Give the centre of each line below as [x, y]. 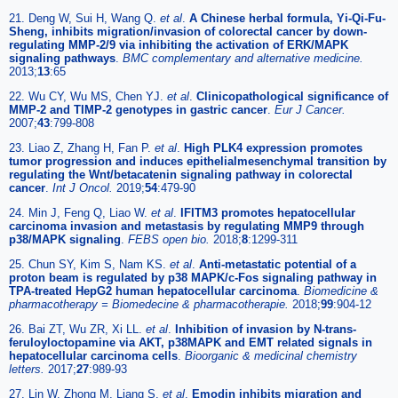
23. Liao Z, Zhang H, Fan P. [82, 147]
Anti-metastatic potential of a [278, 264]
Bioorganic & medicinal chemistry [271, 355]
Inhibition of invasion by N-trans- [266, 329]
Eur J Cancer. [310, 109]
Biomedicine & [341, 291]
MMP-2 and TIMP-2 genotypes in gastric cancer [138, 109]
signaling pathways [62, 58]
